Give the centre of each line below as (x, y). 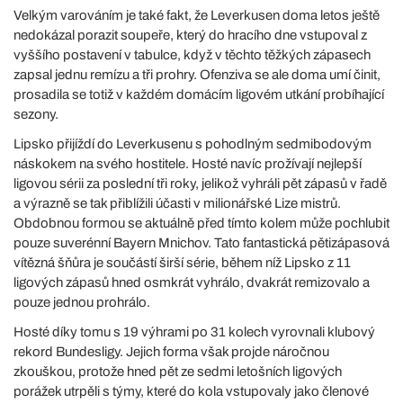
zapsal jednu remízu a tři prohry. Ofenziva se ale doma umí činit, (197, 75)
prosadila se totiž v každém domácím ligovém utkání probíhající (199, 94)
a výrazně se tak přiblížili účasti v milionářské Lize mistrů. (177, 203)
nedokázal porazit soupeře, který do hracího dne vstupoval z (190, 35)
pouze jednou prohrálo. (82, 302)
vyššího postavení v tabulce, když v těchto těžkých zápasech (192, 55)
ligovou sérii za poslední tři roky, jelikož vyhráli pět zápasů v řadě (200, 184)
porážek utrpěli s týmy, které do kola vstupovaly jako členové (191, 391)
